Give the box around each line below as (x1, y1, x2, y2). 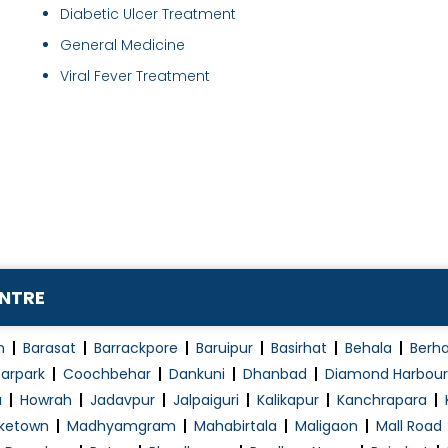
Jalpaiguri (173, 390, 239, 411)
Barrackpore (94, 338, 178, 359)
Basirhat (271, 338, 327, 359)
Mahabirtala (194, 416, 277, 437)
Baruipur (196, 338, 253, 359)
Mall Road (376, 416, 442, 437)
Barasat (23, 338, 76, 359)
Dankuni (169, 364, 225, 385)
